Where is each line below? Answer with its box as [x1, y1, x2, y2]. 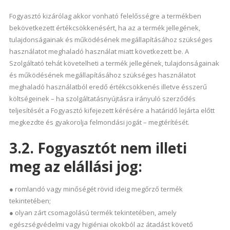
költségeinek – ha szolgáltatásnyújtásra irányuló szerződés [9, 94, 196, 103]
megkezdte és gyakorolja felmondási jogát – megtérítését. [9, 118, 189, 127]
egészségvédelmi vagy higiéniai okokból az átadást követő [9, 220, 193, 229]
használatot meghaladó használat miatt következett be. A [9, 47, 189, 56]
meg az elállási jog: [9, 157, 142, 176]
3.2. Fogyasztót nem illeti [9, 138, 187, 158]
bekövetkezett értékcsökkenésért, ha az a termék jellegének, [9, 23, 200, 32]
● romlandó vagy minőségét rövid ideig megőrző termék [9, 184, 183, 194]
